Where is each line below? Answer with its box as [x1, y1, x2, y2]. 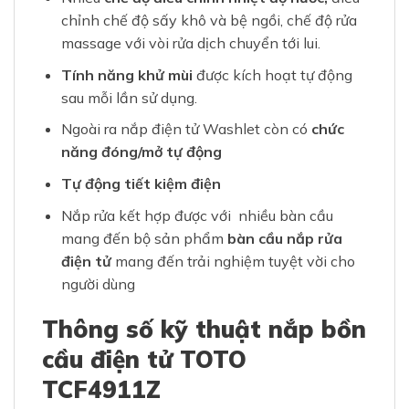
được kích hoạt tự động [192, 65, 352, 84]
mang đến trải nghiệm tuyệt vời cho [110, 251, 355, 270]
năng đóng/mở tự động [60, 142, 222, 162]
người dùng [60, 274, 135, 293]
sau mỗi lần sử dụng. [60, 88, 197, 107]
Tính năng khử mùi [60, 65, 193, 84]
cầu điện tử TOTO [42, 344, 246, 375]
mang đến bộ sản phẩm [60, 228, 227, 247]
